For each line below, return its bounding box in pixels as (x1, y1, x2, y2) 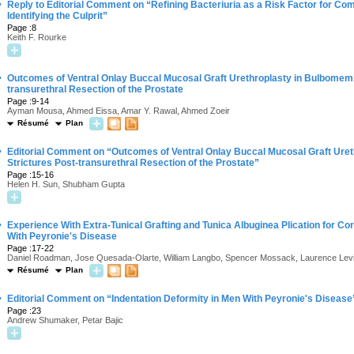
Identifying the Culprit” (7, 10, 107, 21)
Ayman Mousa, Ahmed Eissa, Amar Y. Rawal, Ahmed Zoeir (7, 106, 230, 115)
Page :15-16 (7, 170, 54, 179)
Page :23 (7, 306, 41, 315)
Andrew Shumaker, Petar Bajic (7, 315, 123, 325)
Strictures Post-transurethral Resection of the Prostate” (7, 157, 259, 168)
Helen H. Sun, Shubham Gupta (7, 179, 125, 189)
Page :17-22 (7, 243, 54, 253)
